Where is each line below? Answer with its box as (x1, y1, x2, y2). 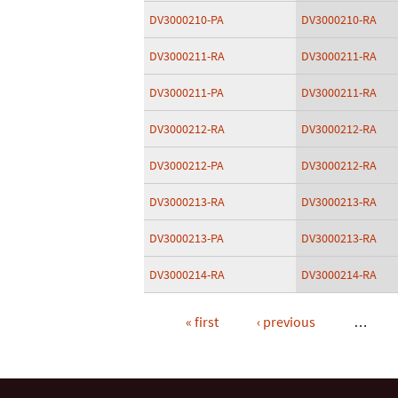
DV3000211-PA (149, 84, 224, 100)
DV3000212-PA (149, 157, 224, 173)
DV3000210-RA (301, 12, 377, 28)
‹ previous (256, 313, 315, 330)
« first (185, 313, 219, 330)
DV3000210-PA (149, 12, 224, 28)
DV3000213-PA (149, 230, 224, 246)
